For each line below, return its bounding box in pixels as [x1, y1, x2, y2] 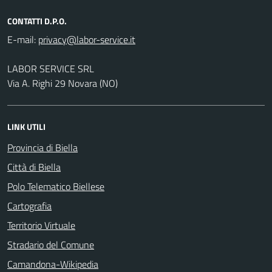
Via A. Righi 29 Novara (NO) [7, 76, 118, 90]
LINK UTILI [7, 120, 46, 133]
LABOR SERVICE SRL [7, 61, 94, 76]
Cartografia [7, 199, 52, 213]
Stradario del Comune [7, 237, 94, 252]
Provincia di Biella [7, 140, 78, 155]
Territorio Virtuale [7, 218, 75, 233]
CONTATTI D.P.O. [7, 15, 67, 27]
